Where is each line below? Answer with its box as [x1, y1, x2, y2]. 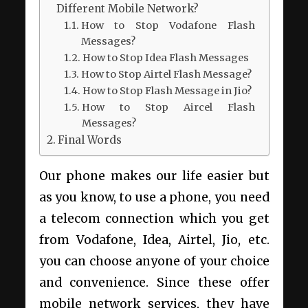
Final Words [57, 133, 122, 146]
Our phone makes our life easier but [38, 168, 269, 184]
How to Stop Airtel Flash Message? [80, 67, 252, 80]
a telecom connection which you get [38, 211, 269, 227]
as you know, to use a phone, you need [38, 190, 269, 206]
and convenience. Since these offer [38, 275, 269, 291]
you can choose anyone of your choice [38, 254, 269, 269]
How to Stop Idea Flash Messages [82, 51, 249, 64]
